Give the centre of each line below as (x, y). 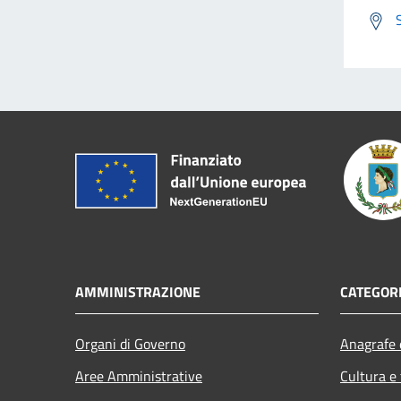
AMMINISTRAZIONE (138, 291)
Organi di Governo (130, 343)
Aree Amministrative (139, 375)
